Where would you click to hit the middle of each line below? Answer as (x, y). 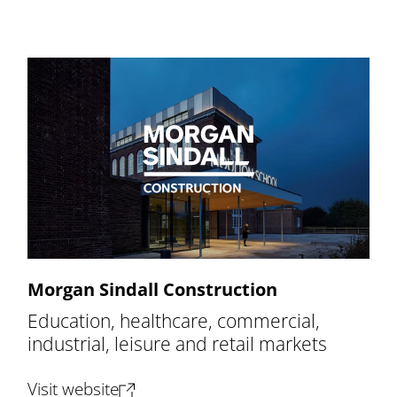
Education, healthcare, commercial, (174, 321)
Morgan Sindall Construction (153, 290)
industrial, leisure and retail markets (178, 344)
